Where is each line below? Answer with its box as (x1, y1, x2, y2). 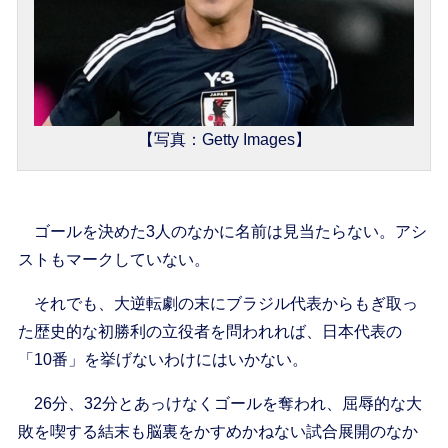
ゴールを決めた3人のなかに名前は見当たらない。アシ (17, 223, 427, 241)
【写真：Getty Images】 (137, 131, 311, 149)
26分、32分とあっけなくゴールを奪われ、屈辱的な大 (17, 395, 422, 413)
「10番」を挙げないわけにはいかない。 (17, 351, 308, 369)
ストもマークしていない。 (17, 251, 210, 269)
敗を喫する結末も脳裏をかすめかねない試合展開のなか (17, 423, 418, 441)
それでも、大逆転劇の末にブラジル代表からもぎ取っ (17, 295, 418, 313)
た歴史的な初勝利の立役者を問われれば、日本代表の (17, 323, 402, 341)
